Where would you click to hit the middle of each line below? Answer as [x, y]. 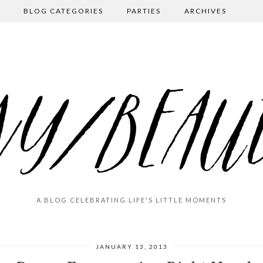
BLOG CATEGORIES [63, 11]
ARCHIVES [205, 11]
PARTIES [144, 11]
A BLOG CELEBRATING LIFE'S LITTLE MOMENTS [131, 200]
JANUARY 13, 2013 [131, 247]
